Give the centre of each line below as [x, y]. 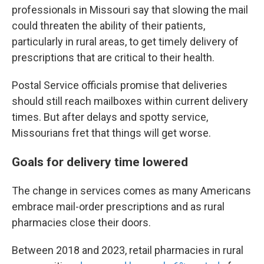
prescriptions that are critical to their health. [113, 58]
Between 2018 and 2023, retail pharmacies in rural [128, 250]
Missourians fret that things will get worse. [111, 133]
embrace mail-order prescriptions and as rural [118, 207]
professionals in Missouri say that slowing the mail [130, 10]
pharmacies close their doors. [81, 223]
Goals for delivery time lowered [100, 162]
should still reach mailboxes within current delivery [130, 101]
